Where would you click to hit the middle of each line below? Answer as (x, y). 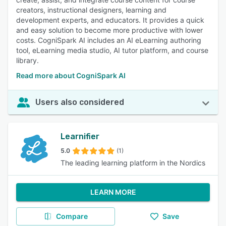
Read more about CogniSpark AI (71, 75)
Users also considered (80, 102)
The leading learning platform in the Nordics (133, 163)
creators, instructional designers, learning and (91, 10)
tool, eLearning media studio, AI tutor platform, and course (112, 50)
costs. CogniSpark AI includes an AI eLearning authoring (109, 40)
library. (27, 60)
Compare (72, 216)
